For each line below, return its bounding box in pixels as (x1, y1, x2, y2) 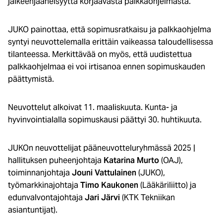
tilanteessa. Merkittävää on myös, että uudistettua (8, 49, 192, 59)
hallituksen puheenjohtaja (8, 155, 104, 166)
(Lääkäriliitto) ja (138, 179, 196, 190)
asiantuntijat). (8, 204, 57, 215)
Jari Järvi (85, 192, 122, 203)
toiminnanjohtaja (8, 167, 72, 178)
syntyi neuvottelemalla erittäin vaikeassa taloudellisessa (8, 36, 213, 47)
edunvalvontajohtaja (8, 192, 85, 203)
